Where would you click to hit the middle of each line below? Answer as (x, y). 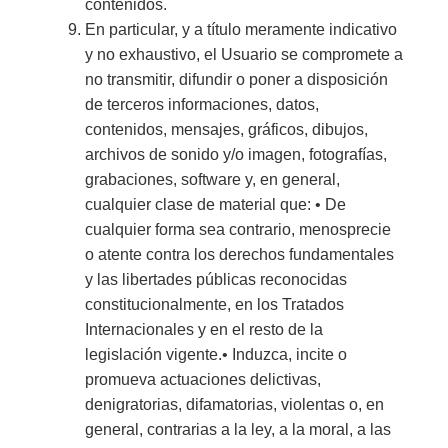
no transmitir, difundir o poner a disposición (236, 79)
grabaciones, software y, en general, (212, 179)
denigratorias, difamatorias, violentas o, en (234, 404)
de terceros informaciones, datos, (201, 104)
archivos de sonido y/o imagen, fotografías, (235, 154)
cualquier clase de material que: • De (215, 204)
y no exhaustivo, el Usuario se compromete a (243, 54)
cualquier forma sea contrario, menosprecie (237, 229)
